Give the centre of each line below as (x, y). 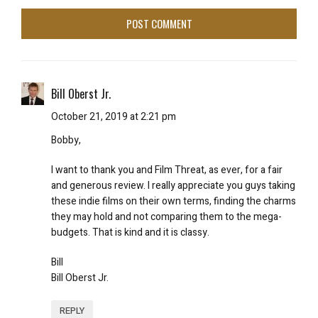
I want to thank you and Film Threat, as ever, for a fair (167, 170)
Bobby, (66, 140)
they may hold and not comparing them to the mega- (166, 217)
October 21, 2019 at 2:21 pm (114, 117)
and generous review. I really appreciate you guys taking (173, 186)
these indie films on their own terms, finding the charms (174, 201)
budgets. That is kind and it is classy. (130, 232)
